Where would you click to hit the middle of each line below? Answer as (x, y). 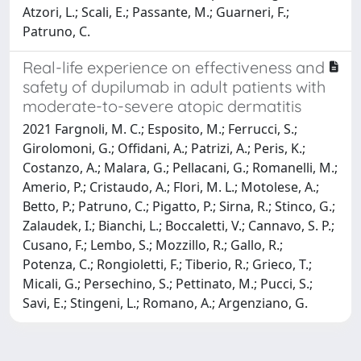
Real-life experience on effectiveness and (174, 67)
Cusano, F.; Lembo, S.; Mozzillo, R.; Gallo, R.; (153, 245)
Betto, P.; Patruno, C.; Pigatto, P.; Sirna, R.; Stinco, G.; (179, 206)
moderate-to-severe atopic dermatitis (162, 106)
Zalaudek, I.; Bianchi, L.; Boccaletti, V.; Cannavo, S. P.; (178, 225)
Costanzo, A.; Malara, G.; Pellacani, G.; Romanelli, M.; (180, 167)
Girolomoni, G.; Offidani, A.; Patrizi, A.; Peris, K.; (164, 148)
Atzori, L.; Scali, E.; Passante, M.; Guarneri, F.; (156, 12)
